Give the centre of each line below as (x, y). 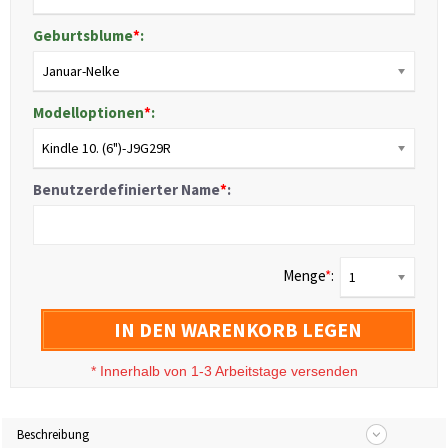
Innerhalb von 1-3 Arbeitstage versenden (228, 371)
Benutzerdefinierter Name (126, 190)
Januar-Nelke (81, 71)
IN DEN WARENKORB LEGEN (237, 330)
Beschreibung (53, 435)
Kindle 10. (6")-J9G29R (106, 148)
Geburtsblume (83, 36)
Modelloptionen (88, 113)
